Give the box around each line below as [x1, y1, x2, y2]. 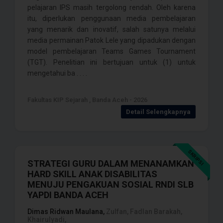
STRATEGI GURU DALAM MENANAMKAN [27, 158, 194, 169]
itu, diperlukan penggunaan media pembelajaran [27, 14, 196, 22]
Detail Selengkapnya [126, 108, 191, 115]
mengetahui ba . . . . [27, 69, 87, 77]
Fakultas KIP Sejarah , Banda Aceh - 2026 [27, 96, 147, 104]
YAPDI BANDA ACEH [27, 190, 109, 200]
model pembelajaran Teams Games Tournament [27, 47, 196, 55]
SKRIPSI [187, 148, 205, 167]
